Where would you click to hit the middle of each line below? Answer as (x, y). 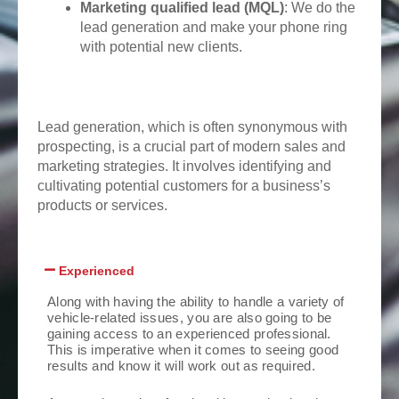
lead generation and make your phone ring (214, 27)
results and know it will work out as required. (181, 366)
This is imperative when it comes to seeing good (193, 350)
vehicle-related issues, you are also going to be (190, 318)
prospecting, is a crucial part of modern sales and (191, 146)
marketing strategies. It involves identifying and (184, 166)
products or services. (102, 205)
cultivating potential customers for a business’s (184, 185)
